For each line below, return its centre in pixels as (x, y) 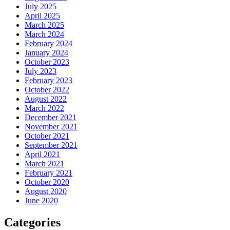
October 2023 (47, 62)
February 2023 (49, 81)
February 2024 (49, 44)
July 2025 (41, 7)
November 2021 (51, 127)
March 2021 (44, 164)
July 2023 (41, 71)
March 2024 (44, 34)
